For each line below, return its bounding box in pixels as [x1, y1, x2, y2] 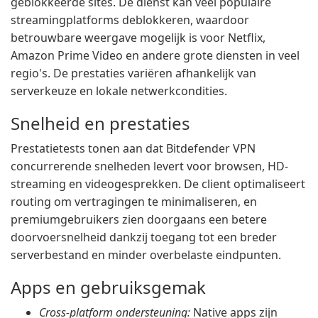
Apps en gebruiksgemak [11, 275, 206, 299]
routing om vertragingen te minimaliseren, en [11, 194, 257, 209]
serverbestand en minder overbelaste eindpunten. [11, 247, 281, 263]
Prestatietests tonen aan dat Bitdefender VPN [11, 141, 256, 156]
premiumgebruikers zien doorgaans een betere [11, 212, 267, 227]
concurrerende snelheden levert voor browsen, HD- [11, 158, 288, 174]
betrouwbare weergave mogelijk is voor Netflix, [11, 30, 265, 45]
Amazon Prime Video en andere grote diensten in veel [11, 48, 300, 63]
